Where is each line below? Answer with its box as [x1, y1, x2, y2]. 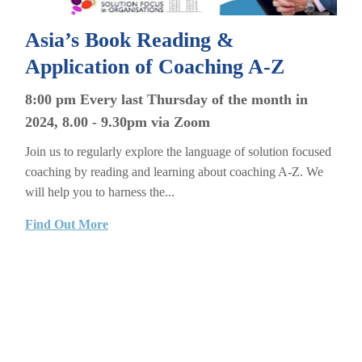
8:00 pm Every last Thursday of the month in [24, 90, 308, 107]
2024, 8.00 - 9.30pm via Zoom [24, 113, 210, 130]
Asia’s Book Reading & [24, 28, 234, 53]
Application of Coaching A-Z [24, 55, 284, 79]
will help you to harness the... [24, 184, 175, 199]
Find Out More [24, 217, 108, 231]
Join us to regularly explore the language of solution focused [24, 144, 331, 158]
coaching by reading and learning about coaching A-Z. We [24, 164, 323, 179]
